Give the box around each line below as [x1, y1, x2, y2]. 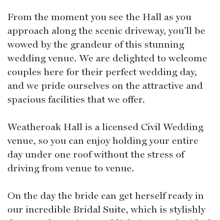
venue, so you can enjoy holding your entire [7, 135, 198, 147]
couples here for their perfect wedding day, [7, 66, 197, 78]
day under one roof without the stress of [7, 148, 184, 161]
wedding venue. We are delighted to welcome [7, 52, 207, 64]
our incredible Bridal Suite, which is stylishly [7, 203, 205, 216]
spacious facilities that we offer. [7, 93, 145, 106]
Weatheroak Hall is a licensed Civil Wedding [7, 121, 203, 133]
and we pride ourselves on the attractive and [7, 80, 203, 92]
